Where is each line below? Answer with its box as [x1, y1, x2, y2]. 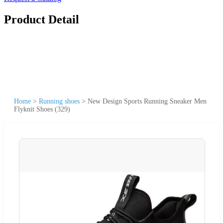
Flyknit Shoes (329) [14, 105, 70, 113]
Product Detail [4, 12, 79, 26]
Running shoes [39, 97, 80, 105]
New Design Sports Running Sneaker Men [88, 97, 207, 105]
